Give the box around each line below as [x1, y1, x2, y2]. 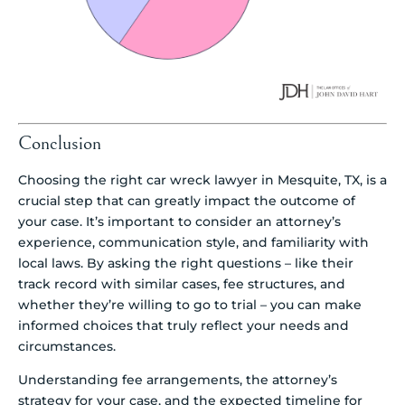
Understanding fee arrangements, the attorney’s [18, 372, 337, 389]
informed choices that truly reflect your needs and [18, 316, 349, 334]
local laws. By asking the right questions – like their [18, 254, 353, 271]
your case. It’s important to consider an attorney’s [18, 212, 341, 230]
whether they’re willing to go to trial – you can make [18, 296, 362, 313]
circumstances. [18, 337, 116, 354]
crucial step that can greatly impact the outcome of [18, 192, 355, 209]
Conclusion [18, 131, 101, 155]
